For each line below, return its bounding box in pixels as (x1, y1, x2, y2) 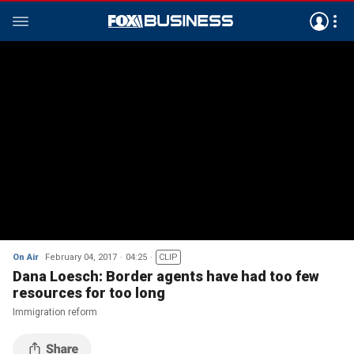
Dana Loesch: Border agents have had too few (13, 268, 319, 284)
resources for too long (13, 284, 165, 301)
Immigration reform (13, 307, 97, 318)
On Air (13, 252, 39, 262)
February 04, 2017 (45, 252, 117, 262)
